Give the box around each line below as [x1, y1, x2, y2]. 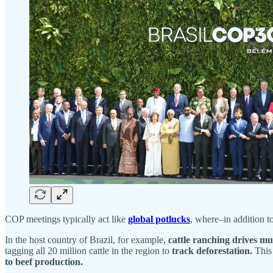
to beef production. [5, 256, 83, 267]
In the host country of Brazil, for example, [5, 234, 168, 245]
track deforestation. [172, 245, 255, 256]
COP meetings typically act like [5, 213, 128, 224]
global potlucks [128, 213, 190, 224]
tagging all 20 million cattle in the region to [5, 245, 172, 256]
